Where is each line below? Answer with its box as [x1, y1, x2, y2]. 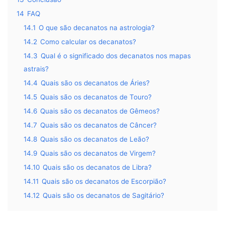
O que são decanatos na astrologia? [39, 24, 155, 32]
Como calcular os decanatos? [40, 38, 136, 46]
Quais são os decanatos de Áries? [41, 79, 150, 87]
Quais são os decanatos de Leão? [40, 135, 149, 144]
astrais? [24, 65, 49, 73]
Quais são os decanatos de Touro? [40, 93, 152, 101]
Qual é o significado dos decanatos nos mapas [41, 52, 191, 60]
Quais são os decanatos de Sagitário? [43, 191, 164, 200]
